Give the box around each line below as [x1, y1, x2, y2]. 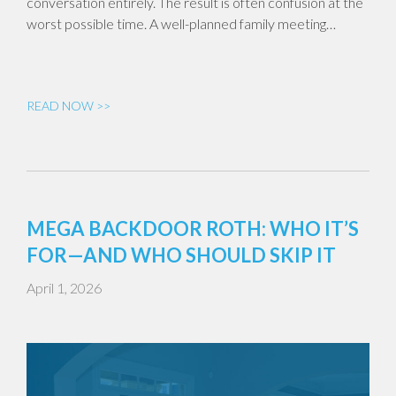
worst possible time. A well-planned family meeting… [27, 14, 336, 32]
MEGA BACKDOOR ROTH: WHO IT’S [27, 217, 359, 241]
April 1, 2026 [27, 279, 102, 297]
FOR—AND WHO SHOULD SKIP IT [27, 243, 336, 268]
